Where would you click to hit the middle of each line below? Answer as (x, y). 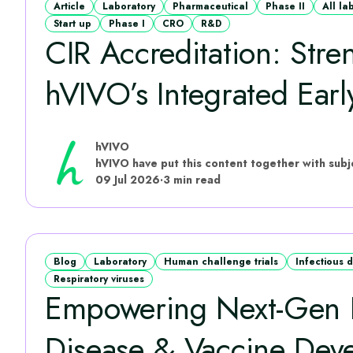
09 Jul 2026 (128, 179)
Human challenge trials (221, 262)
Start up (72, 24)
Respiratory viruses (99, 279)
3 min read (192, 179)
